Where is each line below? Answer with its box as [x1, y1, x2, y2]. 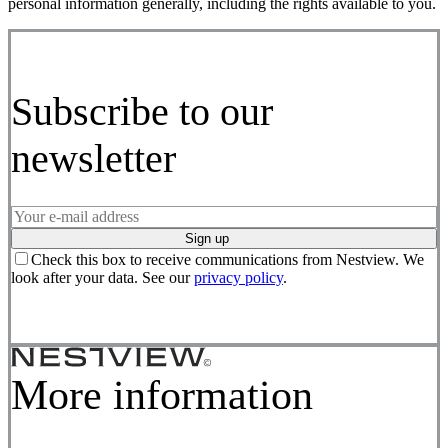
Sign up [185, 231, 229, 247]
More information [11, 372, 313, 419]
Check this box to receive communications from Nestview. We [31, 251, 424, 269]
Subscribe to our [11, 89, 273, 135]
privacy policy [194, 269, 283, 287]
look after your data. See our [11, 269, 194, 287]
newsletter [11, 136, 176, 182]
